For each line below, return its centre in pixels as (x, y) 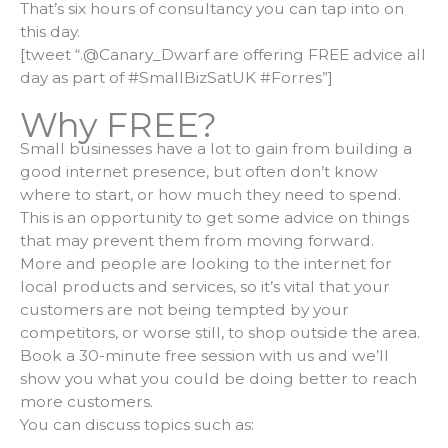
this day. (50, 31)
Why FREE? (118, 124)
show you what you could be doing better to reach (218, 378)
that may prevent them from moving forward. (197, 240)
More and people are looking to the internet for (206, 263)
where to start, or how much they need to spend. (210, 194)
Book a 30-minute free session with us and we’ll (204, 355)
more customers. (86, 401)
